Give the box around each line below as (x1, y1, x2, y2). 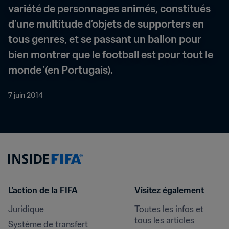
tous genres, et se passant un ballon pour (8, 33, 201, 46)
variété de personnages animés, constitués (8, 2, 211, 15)
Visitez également (134, 185, 204, 195)
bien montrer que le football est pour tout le (8, 48, 213, 61)
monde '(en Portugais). (8, 63, 113, 77)
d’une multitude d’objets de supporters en (8, 17, 204, 31)
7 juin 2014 (8, 90, 43, 100)
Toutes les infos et (134, 204, 203, 214)
